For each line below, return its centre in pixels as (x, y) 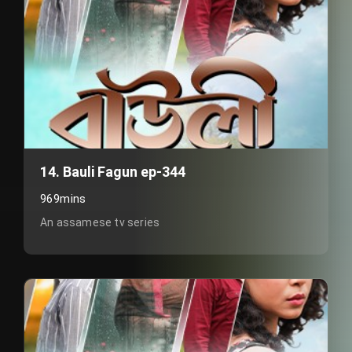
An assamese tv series (100, 222)
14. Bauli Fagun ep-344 (113, 172)
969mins (63, 199)
